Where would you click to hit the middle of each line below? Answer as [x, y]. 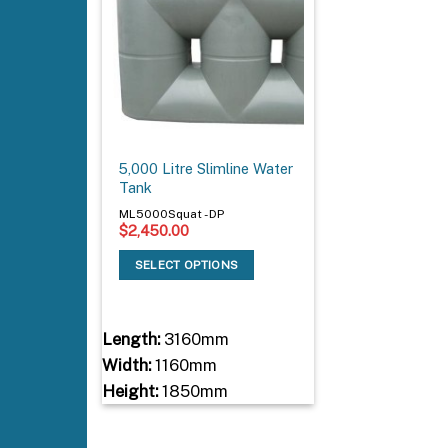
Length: [130, 339]
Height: [129, 391]
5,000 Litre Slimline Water [206, 169]
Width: [126, 365]
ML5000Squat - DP [172, 213]
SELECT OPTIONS [186, 264]
